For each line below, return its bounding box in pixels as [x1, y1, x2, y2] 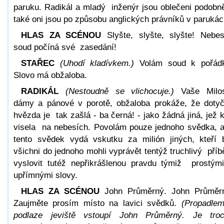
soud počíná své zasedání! [13, 42, 116, 52]
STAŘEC [21, 58, 54, 68]
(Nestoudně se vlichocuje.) [65, 86, 174, 96]
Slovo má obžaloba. [13, 70, 87, 80]
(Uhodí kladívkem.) [59, 58, 134, 68]
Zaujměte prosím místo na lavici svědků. [13, 198, 181, 208]
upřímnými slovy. [13, 170, 77, 180]
